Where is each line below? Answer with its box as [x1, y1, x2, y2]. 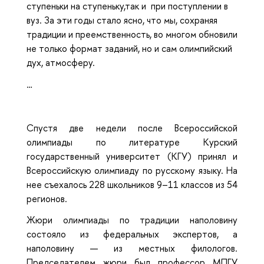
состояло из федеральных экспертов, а [27, 227, 237, 241]
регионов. [27, 192, 67, 205]
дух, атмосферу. [27, 56, 95, 70]
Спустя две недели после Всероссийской [27, 121, 237, 134]
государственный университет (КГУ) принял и [27, 149, 237, 163]
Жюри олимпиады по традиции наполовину [27, 213, 237, 227]
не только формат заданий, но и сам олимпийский [27, 42, 232, 55]
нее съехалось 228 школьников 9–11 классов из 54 [27, 177, 237, 191]
